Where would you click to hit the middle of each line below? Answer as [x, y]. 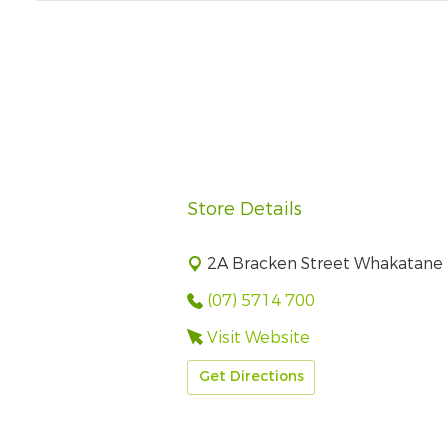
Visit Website [259, 337]
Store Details [244, 209]
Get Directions [251, 377]
